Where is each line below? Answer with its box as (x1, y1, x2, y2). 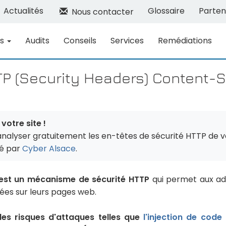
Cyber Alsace (22, 143, 76, 154)
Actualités (4, 5, 43, 17)
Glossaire (148, 5, 185, 17)
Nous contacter (68, 6, 134, 18)
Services (110, 35, 144, 46)
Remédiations (158, 35, 212, 46)
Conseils (64, 35, 96, 46)
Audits (25, 35, 49, 46)
